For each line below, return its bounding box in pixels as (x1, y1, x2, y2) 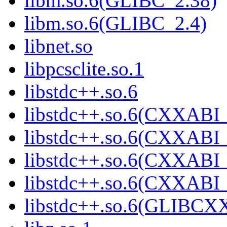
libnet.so (24, 35, 93, 57)
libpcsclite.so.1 (24, 58, 144, 80)
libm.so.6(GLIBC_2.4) (24, 12, 207, 34)
